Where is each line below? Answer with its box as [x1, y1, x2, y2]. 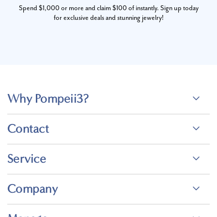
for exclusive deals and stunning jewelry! [53, 14, 164, 22]
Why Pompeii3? [7, 92, 89, 107]
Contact [7, 122, 49, 137]
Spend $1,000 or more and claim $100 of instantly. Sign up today [18, 4, 199, 13]
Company [7, 182, 58, 197]
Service [7, 152, 46, 167]
